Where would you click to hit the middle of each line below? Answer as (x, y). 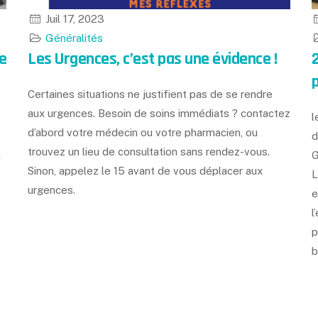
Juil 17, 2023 (73, 18)
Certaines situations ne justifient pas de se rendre (150, 94)
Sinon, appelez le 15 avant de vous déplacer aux (145, 170)
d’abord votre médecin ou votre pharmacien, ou (143, 132)
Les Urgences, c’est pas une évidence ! (152, 59)
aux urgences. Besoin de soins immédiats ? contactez (159, 113)
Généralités (74, 38)
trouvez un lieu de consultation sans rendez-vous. (149, 151)
